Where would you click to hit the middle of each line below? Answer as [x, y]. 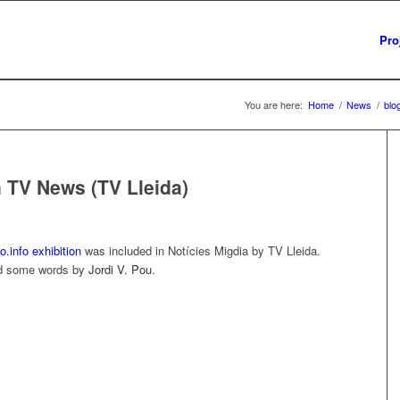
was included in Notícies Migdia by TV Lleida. [201, 251]
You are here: [274, 104]
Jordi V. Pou [120, 270]
